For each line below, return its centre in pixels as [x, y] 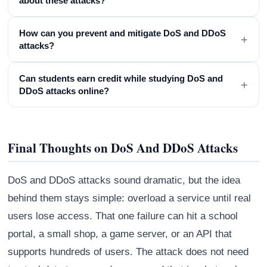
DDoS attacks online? [64, 91]
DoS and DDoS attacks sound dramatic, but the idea [124, 180]
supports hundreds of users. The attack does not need [128, 252]
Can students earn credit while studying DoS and [121, 78]
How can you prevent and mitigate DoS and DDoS [123, 33]
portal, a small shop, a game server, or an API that [120, 234]
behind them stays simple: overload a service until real [130, 198]
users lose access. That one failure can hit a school [123, 216]
